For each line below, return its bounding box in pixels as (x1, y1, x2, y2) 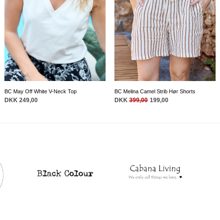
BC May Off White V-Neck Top (4, 88, 77, 95)
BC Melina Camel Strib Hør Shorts (114, 88, 195, 95)
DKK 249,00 (4, 97, 38, 104)
